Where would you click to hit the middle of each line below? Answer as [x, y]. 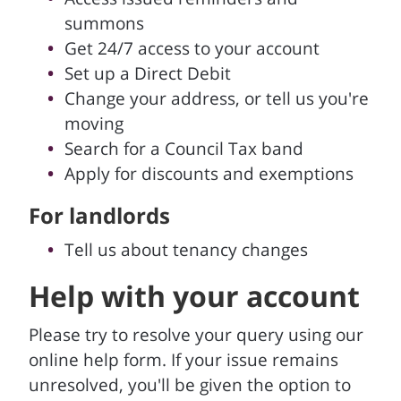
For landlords [99, 215]
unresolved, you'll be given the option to [190, 385]
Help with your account [198, 296]
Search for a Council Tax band [184, 149]
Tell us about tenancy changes [186, 250]
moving [94, 124]
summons [104, 23]
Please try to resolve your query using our [196, 335]
